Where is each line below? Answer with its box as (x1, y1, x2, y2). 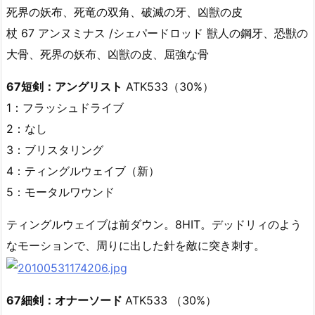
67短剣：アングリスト (6, 79, 122, 94)
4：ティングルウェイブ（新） (6, 164, 160, 178)
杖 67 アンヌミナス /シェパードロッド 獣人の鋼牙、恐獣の (6, 26, 308, 40)
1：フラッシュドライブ (6, 101, 124, 115)
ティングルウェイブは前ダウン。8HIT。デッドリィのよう (6, 217, 302, 231)
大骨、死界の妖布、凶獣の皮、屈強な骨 (6, 47, 209, 61)
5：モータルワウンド (6, 185, 115, 199)
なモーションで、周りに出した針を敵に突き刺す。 (6, 238, 265, 252)
